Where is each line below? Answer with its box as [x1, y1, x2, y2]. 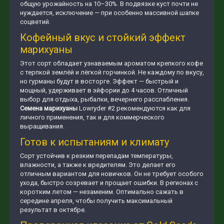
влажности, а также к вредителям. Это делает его [20, 161, 175, 168]
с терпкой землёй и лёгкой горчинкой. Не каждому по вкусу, [20, 68, 204, 76]
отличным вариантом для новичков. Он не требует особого [20, 170, 203, 177]
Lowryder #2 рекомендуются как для [77, 104, 190, 112]
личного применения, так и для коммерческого [20, 113, 164, 121]
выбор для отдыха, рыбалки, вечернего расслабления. [20, 95, 189, 103]
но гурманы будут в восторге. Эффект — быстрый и [20, 77, 178, 85]
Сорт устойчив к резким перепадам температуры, [20, 152, 173, 159]
